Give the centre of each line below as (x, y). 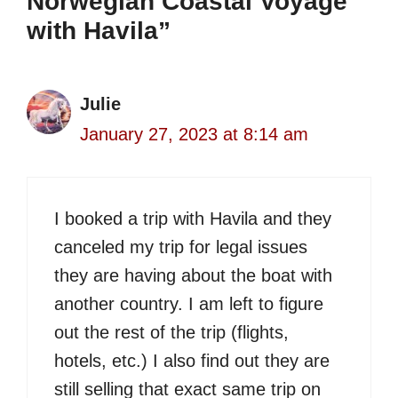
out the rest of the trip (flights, (171, 333)
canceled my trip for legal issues (181, 247)
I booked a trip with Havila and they (193, 219)
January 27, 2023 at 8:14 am (194, 135)
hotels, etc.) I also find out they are (192, 361)
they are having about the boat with (193, 276)
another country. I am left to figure (189, 304)
